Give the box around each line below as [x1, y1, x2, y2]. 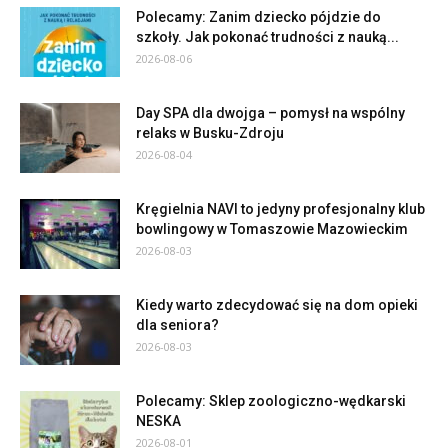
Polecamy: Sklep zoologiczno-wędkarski [136, 393, 406, 410]
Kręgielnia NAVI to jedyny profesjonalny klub [136, 201, 425, 218]
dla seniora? [136, 317, 219, 334]
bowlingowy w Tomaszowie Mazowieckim [136, 221, 408, 238]
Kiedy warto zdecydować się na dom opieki [136, 297, 418, 314]
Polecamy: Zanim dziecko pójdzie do [136, 9, 381, 26]
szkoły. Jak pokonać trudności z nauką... [136, 29, 399, 46]
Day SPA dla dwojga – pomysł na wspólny [136, 105, 405, 122]
